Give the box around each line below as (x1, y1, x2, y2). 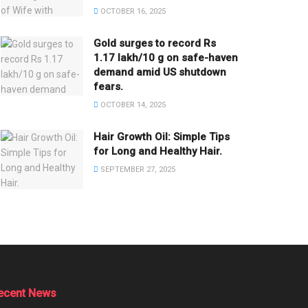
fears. (93, 80, 123, 93)
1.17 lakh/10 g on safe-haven (93, 52, 238, 65)
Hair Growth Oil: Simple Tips (93, 131, 230, 144)
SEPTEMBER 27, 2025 (98, 165, 175, 175)
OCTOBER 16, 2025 (98, 7, 166, 16)
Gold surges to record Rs (93, 37, 216, 50)
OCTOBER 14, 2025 (98, 100, 166, 110)
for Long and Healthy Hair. (93, 145, 222, 158)
